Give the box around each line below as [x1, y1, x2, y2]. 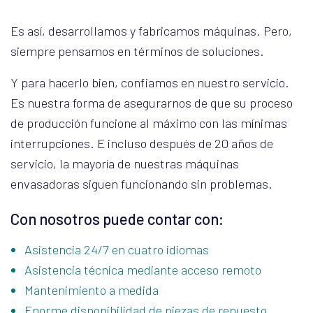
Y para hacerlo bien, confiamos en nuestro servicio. [10, 75, 289, 90]
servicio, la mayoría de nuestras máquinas [10, 156, 239, 171]
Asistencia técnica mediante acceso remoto [24, 262, 261, 277]
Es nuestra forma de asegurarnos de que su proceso [10, 95, 293, 110]
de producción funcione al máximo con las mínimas [10, 115, 287, 131]
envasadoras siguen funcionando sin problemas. [10, 176, 272, 191]
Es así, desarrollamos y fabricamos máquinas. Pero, [10, 23, 292, 38]
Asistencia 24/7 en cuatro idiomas [24, 242, 209, 257]
